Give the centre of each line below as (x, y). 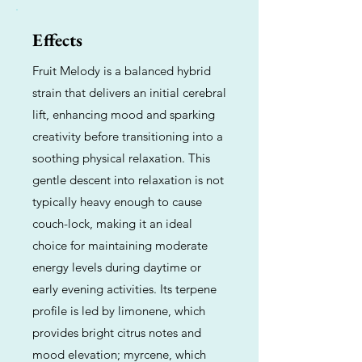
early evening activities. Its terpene (124, 289)
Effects (57, 40)
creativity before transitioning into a (128, 136)
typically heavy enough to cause (117, 202)
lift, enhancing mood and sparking (124, 114)
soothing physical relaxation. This (121, 158)
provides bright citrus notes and (117, 333)
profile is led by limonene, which (119, 311)
